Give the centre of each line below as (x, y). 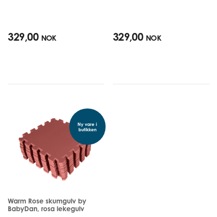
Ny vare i (87, 124)
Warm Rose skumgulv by (47, 201)
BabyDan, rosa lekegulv (46, 208)
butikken (87, 129)
